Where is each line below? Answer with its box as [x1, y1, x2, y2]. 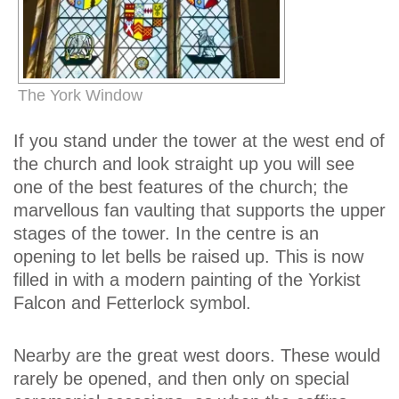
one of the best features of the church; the [13, 176, 348, 197]
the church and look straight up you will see [13, 153, 354, 174]
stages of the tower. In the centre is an [13, 223, 319, 243]
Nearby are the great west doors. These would [13, 346, 380, 366]
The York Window [18, 85, 142, 104]
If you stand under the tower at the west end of [13, 130, 385, 151]
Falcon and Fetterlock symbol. [13, 292, 251, 313]
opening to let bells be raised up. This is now [13, 246, 363, 266]
